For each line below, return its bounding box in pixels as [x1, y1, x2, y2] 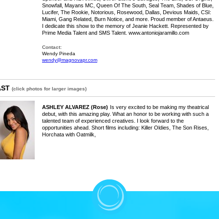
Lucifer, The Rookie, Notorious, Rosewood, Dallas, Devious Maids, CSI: [42, 9, 211, 15]
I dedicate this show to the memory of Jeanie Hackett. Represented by [42, 23, 209, 29]
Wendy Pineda [42, 51, 75, 56]
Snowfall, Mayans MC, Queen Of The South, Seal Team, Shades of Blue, [42, 2, 214, 8]
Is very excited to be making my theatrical [110, 104, 209, 110]
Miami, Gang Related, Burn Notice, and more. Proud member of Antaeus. [42, 16, 214, 22]
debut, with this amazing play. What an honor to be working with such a [42, 111, 209, 117]
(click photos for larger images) [12, 86, 87, 91]
